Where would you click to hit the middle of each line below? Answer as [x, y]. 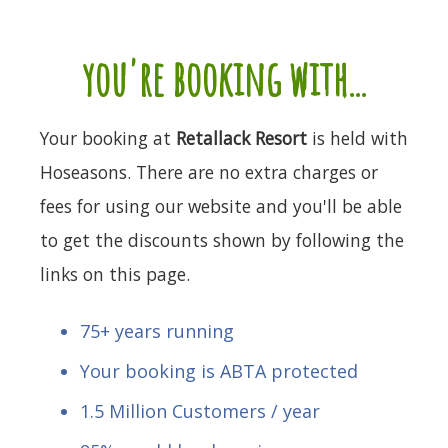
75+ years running [157, 330]
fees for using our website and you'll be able [221, 205]
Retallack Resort [241, 137]
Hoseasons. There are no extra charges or [209, 171]
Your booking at [108, 137]
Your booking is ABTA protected [219, 370]
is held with [357, 137]
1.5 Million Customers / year [200, 410]
